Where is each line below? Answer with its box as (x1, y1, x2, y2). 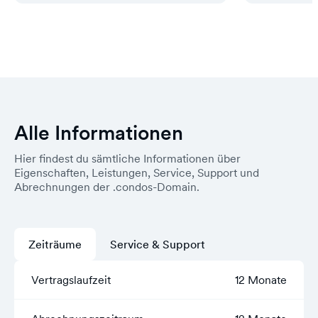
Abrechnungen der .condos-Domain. (14, 180, 199, 194)
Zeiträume (28, 237, 82, 251)
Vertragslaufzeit (31, 273, 111, 287)
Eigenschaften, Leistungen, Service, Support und (14, 165, 259, 180)
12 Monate (235, 273, 287, 287)
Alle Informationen (14, 120, 183, 146)
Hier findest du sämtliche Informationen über (14, 151, 241, 165)
